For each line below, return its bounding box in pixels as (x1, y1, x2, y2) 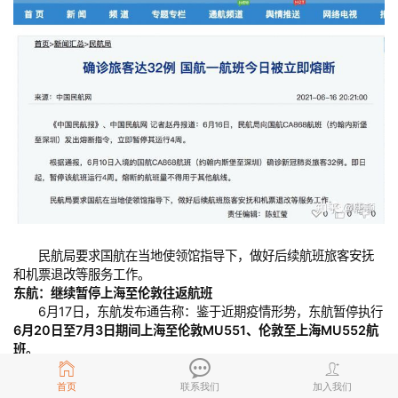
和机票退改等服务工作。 (13, 267, 150, 283)
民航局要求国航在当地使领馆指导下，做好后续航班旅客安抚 (13, 248, 374, 264)
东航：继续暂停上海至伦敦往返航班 (13, 285, 212, 301)
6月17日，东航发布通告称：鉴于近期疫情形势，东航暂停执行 (13, 304, 383, 320)
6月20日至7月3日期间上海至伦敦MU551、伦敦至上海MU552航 (13, 322, 378, 338)
